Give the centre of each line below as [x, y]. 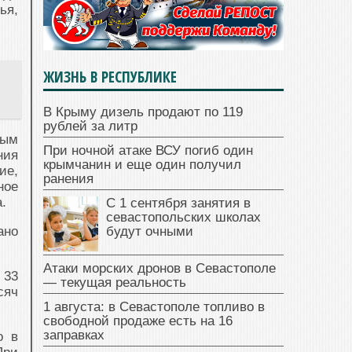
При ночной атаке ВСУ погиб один [148, 151]
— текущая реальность [115, 283]
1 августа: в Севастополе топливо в [154, 307]
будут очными [150, 232]
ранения [68, 179]
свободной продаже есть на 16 [138, 321]
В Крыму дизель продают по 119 [143, 112]
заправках [74, 335]
